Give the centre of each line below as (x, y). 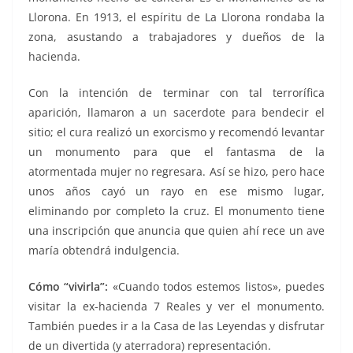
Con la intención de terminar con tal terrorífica (176, 93)
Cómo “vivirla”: (69, 287)
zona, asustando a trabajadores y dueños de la (176, 37)
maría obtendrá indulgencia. (104, 251)
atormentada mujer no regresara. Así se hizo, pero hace (176, 172)
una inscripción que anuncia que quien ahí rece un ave (176, 231)
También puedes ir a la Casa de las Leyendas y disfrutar (176, 326)
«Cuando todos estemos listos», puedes (217, 287)
